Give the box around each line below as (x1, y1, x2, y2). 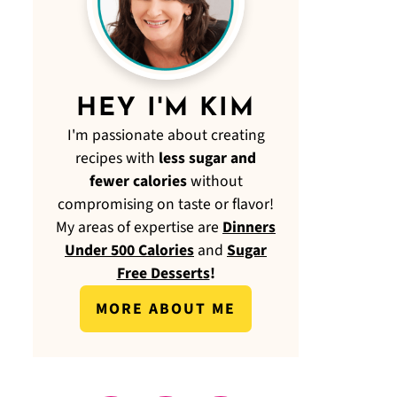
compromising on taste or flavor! (58, 193, 274, 215)
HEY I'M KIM (76, 97, 255, 121)
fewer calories (89, 170, 187, 192)
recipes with (75, 147, 159, 169)
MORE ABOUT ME (96, 298, 236, 320)
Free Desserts (116, 262, 210, 284)
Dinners (222, 216, 276, 238)
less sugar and (159, 147, 256, 169)
